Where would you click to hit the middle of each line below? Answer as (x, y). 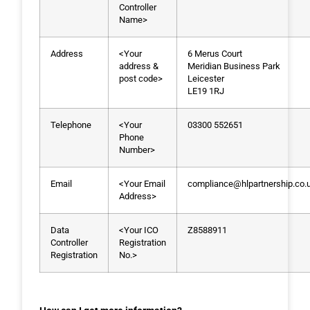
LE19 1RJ (206, 91)
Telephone (71, 125)
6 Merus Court (215, 53)
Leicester (206, 78)
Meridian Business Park (234, 66)
